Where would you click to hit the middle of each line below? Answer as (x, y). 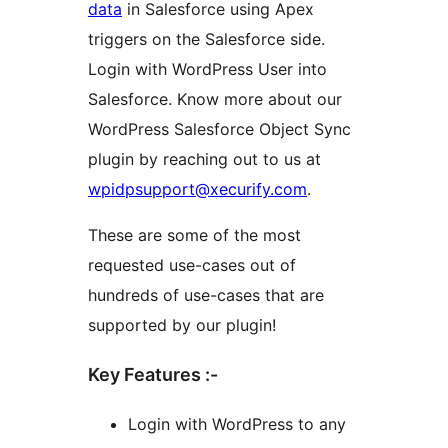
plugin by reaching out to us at (204, 159)
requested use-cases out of (192, 265)
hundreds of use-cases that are (206, 295)
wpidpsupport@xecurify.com (197, 189)
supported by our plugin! (182, 325)
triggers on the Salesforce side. (206, 39)
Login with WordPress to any (237, 424)
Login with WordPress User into (207, 69)
